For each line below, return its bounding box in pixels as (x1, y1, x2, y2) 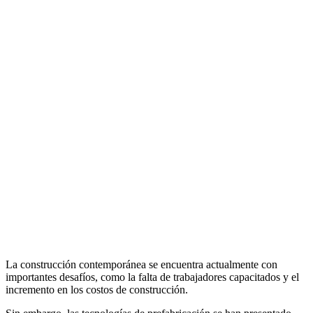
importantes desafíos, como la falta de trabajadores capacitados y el (6, 270, 299, 283)
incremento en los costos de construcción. (6, 283, 188, 296)
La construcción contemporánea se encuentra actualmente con (6, 258, 277, 270)
